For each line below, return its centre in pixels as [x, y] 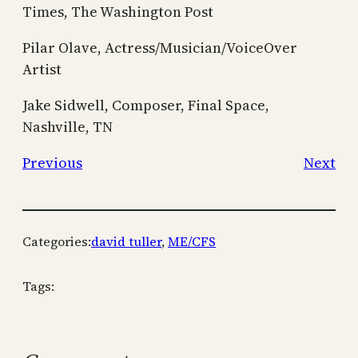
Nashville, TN [68, 126]
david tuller [126, 241]
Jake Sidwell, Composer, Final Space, [146, 105]
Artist [42, 69]
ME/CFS [192, 241]
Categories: [57, 241]
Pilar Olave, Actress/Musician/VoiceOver [160, 47]
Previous [52, 162]
